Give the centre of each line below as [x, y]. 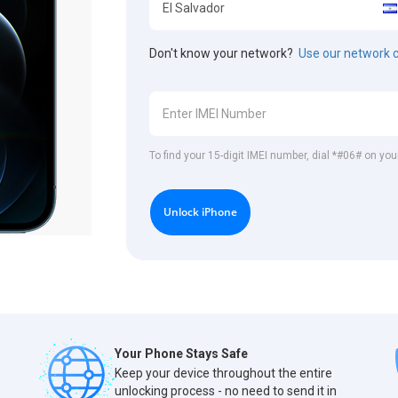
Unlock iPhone [201, 211]
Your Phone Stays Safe [181, 354]
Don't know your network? [224, 53]
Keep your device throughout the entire [223, 374]
